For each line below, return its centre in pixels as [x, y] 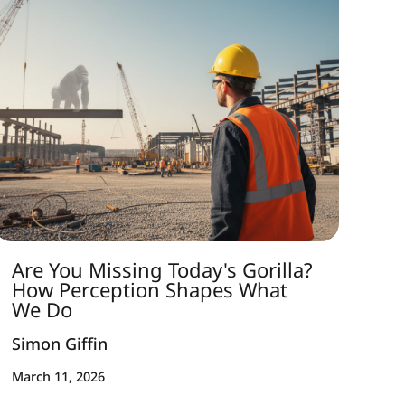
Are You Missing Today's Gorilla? [163, 269]
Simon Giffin [60, 343]
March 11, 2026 [59, 377]
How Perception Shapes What [150, 289]
